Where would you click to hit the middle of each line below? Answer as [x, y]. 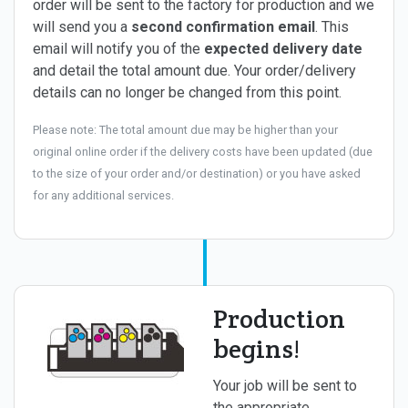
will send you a [82, 26]
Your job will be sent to [285, 385]
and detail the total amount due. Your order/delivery [194, 70]
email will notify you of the [118, 48]
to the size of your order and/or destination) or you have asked [197, 173]
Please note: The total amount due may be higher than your [185, 129]
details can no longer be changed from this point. [187, 92]
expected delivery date [283, 48]
